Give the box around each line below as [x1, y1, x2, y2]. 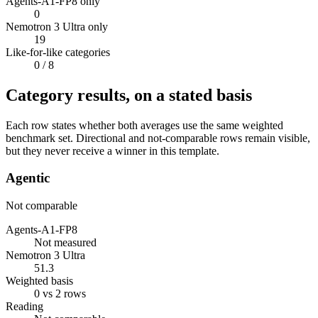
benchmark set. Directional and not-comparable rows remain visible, [6, 131, 310, 144]
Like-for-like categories [6, 45, 110, 58]
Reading [6, 300, 43, 312]
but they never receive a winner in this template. [6, 144, 219, 157]
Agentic [6, 170, 50, 186]
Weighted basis [6, 274, 73, 287]
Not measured [34, 236, 97, 248]
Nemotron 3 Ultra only [6, 20, 108, 33]
